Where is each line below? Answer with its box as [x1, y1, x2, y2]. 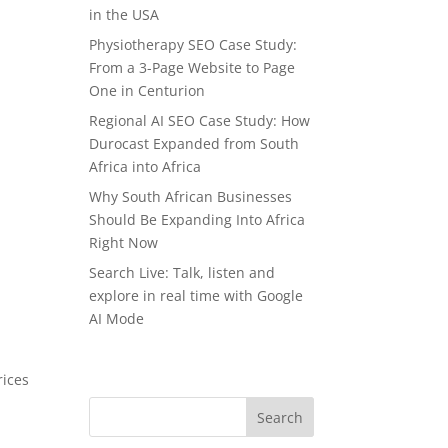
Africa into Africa [89, 156, 202, 176]
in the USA [89, 4, 160, 24]
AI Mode [89, 308, 145, 328]
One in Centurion [89, 80, 206, 100]
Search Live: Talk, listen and [89, 262, 276, 282]
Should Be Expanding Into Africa [89, 209, 306, 229]
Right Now [89, 232, 159, 252]
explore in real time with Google [89, 285, 304, 305]
